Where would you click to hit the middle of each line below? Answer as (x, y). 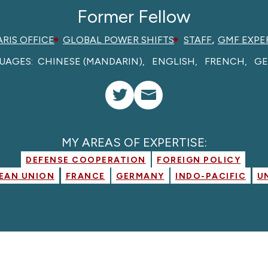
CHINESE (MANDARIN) (90, 61)
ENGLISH (173, 61)
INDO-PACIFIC (211, 176)
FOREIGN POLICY (199, 160)
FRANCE (85, 176)
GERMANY (140, 176)
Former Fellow (134, 16)
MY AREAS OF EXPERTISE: (134, 142)
